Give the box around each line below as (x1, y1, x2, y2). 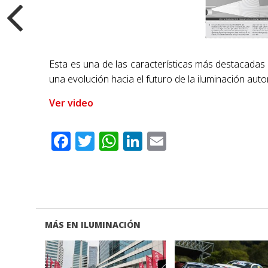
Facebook (71, 128, 161, 154)
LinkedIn (142, 128, 225, 154)
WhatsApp (118, 128, 215, 154)
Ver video (49, 96, 94, 110)
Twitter (95, 128, 162, 154)
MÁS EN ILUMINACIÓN (44, 219, 141, 231)
